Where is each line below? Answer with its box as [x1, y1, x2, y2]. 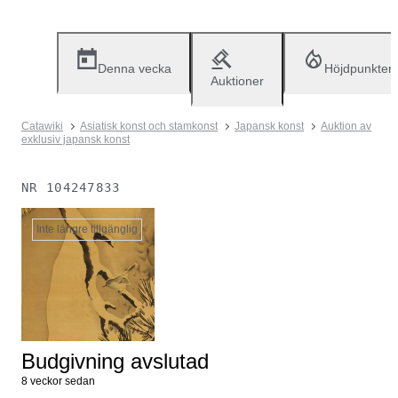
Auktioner [211, 74, 264, 88]
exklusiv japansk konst [21, 133, 130, 146]
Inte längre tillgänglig [36, 223, 138, 235]
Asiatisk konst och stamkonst [80, 120, 218, 132]
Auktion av [321, 120, 371, 132]
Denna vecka [98, 61, 171, 76]
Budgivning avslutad [21, 349, 209, 373]
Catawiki [21, 120, 63, 132]
